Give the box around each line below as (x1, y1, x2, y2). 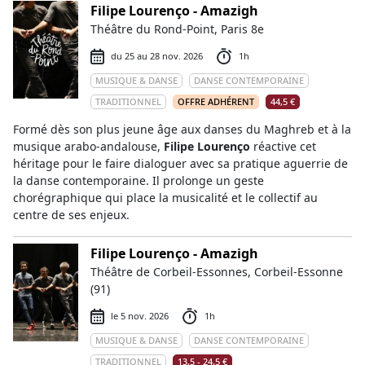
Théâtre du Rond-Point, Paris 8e (90, 21, 264, 37)
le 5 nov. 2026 (111, 310, 169, 322)
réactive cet (250, 139, 316, 154)
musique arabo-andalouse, (13, 139, 164, 154)
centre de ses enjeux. (13, 207, 130, 222)
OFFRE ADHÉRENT (178, 95, 254, 108)
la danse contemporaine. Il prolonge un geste (13, 173, 264, 188)
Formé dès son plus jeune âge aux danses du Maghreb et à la (13, 121, 351, 137)
